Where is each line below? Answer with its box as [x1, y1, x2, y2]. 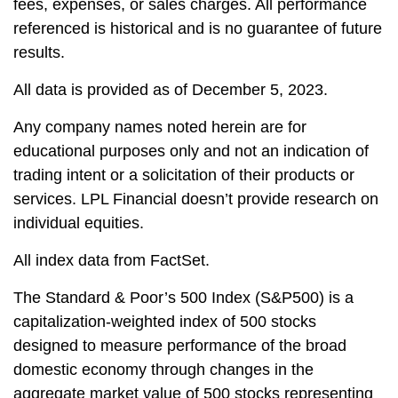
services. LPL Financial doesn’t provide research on [13, 190, 378, 209]
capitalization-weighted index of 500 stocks [13, 313, 316, 331]
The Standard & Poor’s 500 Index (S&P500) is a [13, 289, 354, 307]
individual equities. [13, 214, 144, 233]
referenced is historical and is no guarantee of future [13, 20, 382, 38]
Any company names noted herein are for [13, 118, 306, 137]
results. [13, 44, 65, 62]
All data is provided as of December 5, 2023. [13, 81, 328, 99]
